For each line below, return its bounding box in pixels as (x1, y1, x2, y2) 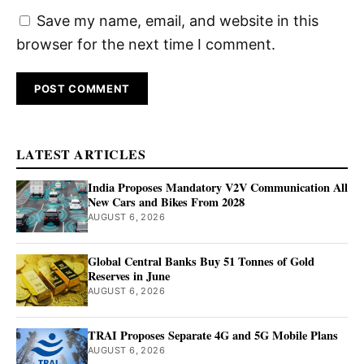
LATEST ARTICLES (16, 144, 146, 163)
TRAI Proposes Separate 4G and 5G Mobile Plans (88, 326, 338, 344)
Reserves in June (88, 266, 170, 284)
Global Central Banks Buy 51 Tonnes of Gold (88, 252, 314, 270)
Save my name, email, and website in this (37, 12, 318, 30)
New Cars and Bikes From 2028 (88, 193, 245, 210)
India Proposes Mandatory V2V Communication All (88, 178, 348, 196)
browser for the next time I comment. (16, 36, 275, 54)
